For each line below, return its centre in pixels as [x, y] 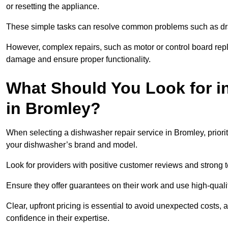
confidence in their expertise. [58, 218]
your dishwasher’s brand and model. [72, 145]
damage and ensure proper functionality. [78, 60]
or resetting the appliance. [54, 7]
